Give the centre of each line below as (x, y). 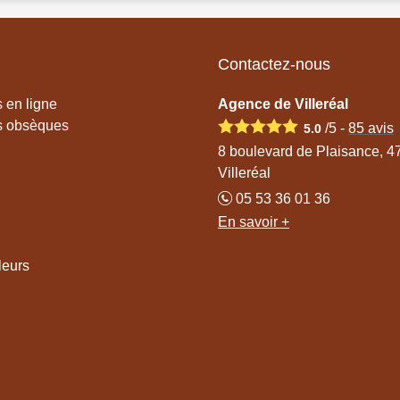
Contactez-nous (274, 64)
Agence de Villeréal (283, 104)
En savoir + (254, 221)
